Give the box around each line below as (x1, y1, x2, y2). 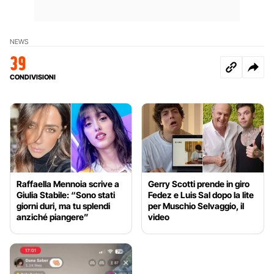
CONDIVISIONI (10, 72, 56, 81)
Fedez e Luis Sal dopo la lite (148, 189, 254, 200)
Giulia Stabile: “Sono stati (17, 189, 115, 200)
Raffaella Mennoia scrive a (17, 178, 119, 189)
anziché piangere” (17, 211, 89, 222)
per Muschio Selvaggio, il (148, 200, 245, 211)
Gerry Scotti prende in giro (148, 178, 250, 189)
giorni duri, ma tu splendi (17, 200, 110, 211)
